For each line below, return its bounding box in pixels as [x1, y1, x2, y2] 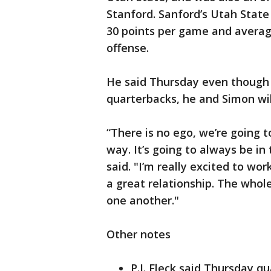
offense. [106, 41, 149, 56]
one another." [106, 193, 179, 208]
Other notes [106, 227, 171, 242]
